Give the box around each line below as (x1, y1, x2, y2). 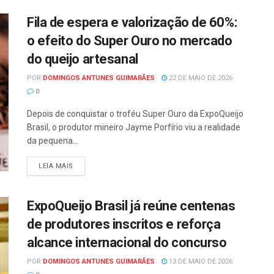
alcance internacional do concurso (27, 235, 227, 251)
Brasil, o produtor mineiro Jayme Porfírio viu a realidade (27, 122, 240, 133)
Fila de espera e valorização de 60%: (27, 15, 237, 31)
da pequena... (27, 136, 78, 146)
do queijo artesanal (27, 51, 138, 67)
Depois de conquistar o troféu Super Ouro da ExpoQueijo (27, 109, 243, 119)
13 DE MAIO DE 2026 (167, 257, 232, 266)
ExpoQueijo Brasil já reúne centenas (27, 198, 235, 214)
